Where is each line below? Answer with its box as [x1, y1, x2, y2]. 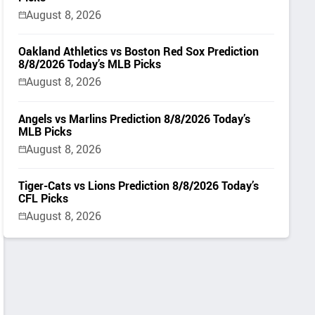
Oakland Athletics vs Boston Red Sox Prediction [18, 44, 259, 60]
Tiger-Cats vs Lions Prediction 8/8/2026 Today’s [18, 177, 259, 193]
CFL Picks [18, 190, 69, 206]
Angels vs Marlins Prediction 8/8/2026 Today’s [18, 110, 251, 127]
